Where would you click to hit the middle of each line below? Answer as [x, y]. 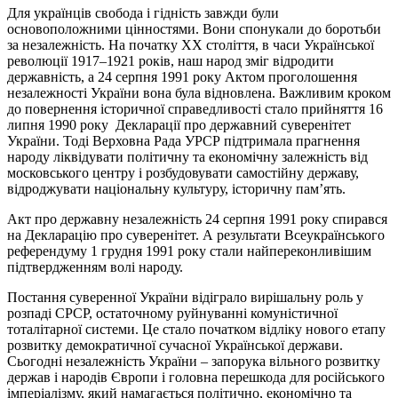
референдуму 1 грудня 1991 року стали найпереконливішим [189, 251]
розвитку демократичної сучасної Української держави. [175, 345]
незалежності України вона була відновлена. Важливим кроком [199, 92]
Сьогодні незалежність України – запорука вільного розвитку [194, 361]
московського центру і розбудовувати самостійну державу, [183, 172]
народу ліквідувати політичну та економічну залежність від [187, 156]
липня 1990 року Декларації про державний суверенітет [179, 124]
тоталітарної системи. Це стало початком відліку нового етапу [196, 329]
